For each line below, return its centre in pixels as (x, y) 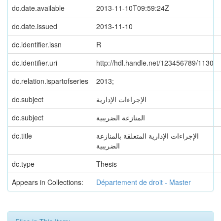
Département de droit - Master (144, 182)
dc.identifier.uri (35, 63)
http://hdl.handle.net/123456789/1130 (155, 63)
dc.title (22, 136)
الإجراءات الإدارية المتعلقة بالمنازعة (147, 136)
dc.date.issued (35, 26)
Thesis (107, 164)
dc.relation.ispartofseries (50, 81)
